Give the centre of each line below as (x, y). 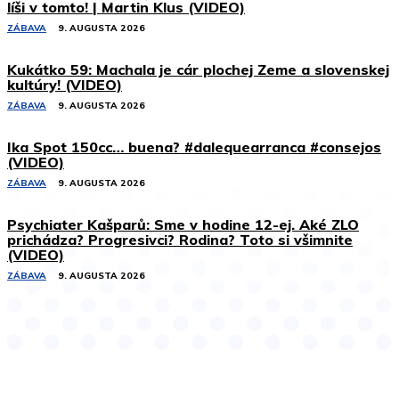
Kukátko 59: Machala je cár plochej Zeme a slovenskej (198, 69)
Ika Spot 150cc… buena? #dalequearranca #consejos (194, 147)
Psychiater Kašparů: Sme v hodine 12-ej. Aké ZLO (183, 224)
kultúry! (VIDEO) (65, 84)
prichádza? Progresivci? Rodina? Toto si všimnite (180, 239)
